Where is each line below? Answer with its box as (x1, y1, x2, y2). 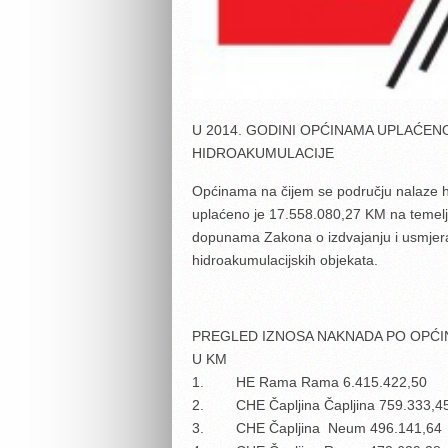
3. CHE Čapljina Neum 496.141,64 (191, 420, 442, 436)
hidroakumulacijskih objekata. (191, 252, 378, 268)
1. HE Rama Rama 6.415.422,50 (191, 374, 427, 390)
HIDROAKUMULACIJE (191, 145, 334, 161)
